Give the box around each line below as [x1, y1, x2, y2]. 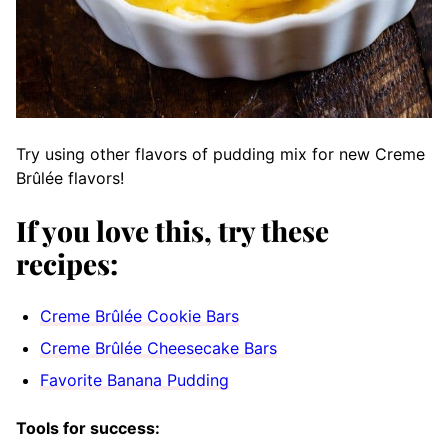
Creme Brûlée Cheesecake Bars [40, 338, 277, 359]
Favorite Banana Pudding [40, 370, 229, 391]
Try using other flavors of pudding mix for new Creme [16, 144, 425, 165]
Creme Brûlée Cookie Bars [40, 306, 239, 327]
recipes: [16, 245, 118, 283]
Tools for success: [16, 418, 160, 439]
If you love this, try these [16, 212, 329, 250]
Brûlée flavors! [16, 168, 124, 189]
